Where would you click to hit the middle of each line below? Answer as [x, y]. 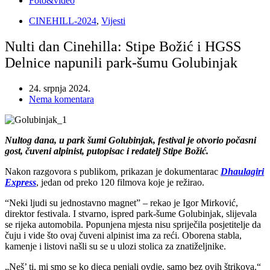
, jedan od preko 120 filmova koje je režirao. [120, 183]
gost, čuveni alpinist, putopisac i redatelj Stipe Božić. [107, 151]
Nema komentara [61, 99]
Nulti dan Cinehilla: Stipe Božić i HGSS [123, 47]
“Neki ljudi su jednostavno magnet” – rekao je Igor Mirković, [121, 203]
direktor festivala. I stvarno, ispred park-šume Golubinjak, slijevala [131, 214]
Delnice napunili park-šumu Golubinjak [121, 63]
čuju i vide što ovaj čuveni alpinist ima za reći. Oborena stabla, [123, 236]
